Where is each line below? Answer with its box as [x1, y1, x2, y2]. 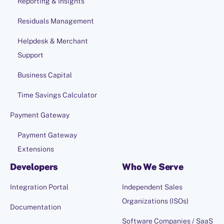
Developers [10, 161, 58, 172]
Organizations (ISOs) [122, 197, 188, 205]
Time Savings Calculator [17, 91, 97, 99]
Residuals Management [17, 17, 94, 25]
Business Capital [17, 71, 72, 79]
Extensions [17, 145, 54, 153]
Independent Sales [122, 183, 182, 191]
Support [17, 51, 43, 59]
